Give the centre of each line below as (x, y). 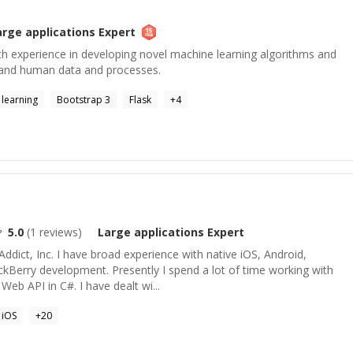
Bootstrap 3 (84, 100)
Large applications (151, 232)
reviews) (59, 232)
